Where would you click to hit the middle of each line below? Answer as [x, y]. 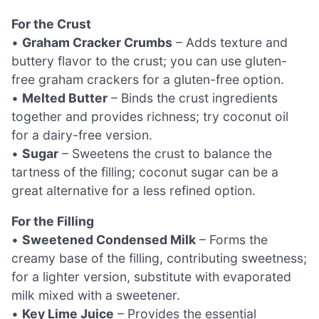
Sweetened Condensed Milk [109, 240]
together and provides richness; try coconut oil [150, 116]
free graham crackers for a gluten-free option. [148, 79]
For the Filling [53, 221]
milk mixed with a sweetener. [96, 296]
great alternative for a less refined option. [134, 190]
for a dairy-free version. [82, 135]
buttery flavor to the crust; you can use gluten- [149, 61]
